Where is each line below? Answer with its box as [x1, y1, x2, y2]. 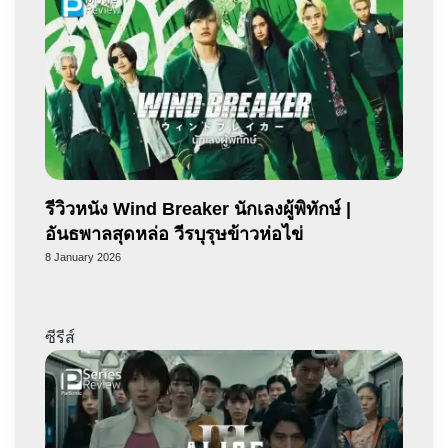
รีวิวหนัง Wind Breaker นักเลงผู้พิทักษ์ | [45, 199, 351, 220]
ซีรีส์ [45, 329, 75, 347]
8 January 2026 [45, 251, 121, 264]
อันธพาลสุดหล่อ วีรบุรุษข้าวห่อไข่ [45, 224, 303, 245]
